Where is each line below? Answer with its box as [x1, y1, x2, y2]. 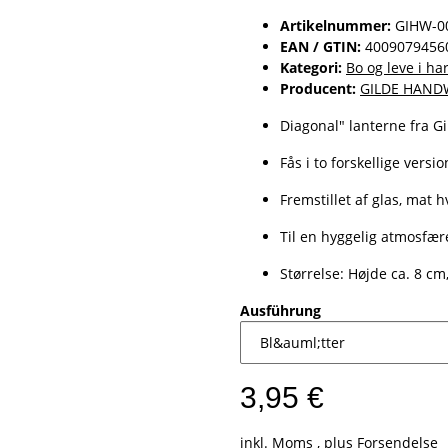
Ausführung [240, 301, 325, 321]
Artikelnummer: [280, 16, 395, 36]
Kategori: [280, 58, 346, 78]
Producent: [280, 79, 356, 99]
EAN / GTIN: [280, 37, 361, 57]
